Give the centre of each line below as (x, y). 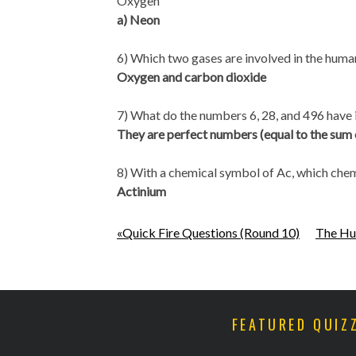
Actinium (141, 191)
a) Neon (138, 19)
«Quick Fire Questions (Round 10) (208, 232)
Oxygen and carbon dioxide (192, 76)
